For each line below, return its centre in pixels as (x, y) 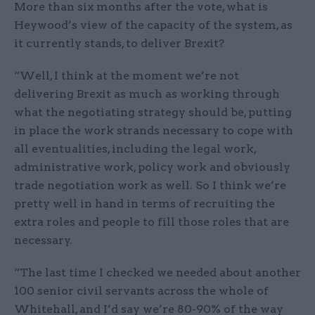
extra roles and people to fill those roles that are (152, 222)
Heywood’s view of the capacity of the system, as (153, 25)
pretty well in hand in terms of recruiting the (144, 204)
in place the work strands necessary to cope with (154, 131)
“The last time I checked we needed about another (157, 273)
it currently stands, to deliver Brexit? (119, 44)
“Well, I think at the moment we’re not (127, 76)
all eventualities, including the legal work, (135, 149)
